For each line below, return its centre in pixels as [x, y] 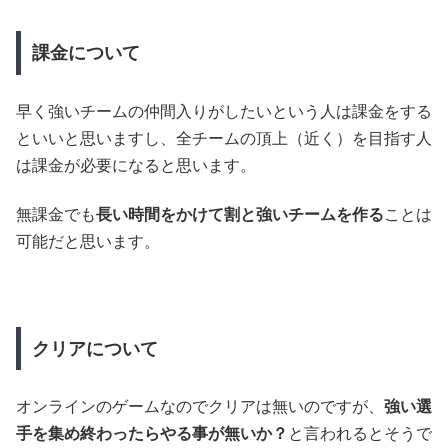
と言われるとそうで [360, 434]
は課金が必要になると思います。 [136, 165]
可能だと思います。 [88, 242]
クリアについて [94, 348]
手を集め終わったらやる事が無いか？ [152, 434]
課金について [85, 53]
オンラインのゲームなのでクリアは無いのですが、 [200, 407]
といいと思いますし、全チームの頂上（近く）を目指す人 [224, 138]
